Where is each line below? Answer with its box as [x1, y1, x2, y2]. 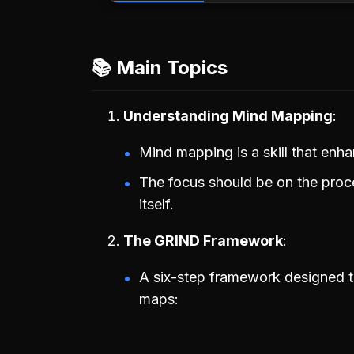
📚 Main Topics [92, 56, 228, 80]
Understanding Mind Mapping [123, 107, 333, 125]
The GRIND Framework [123, 232, 283, 250]
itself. [139, 196, 174, 213]
